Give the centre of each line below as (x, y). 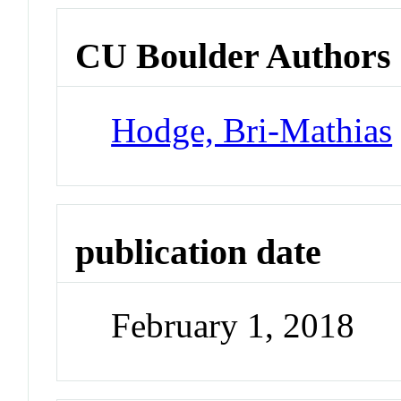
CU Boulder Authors (234, 56)
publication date (199, 252)
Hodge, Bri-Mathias (252, 130)
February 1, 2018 (233, 326)
